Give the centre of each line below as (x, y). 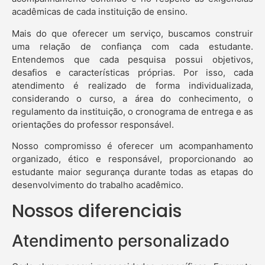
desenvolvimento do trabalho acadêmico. (98, 185)
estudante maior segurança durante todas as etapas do (132, 172)
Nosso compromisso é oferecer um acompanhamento (132, 146)
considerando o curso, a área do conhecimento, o (132, 98)
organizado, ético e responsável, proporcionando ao (132, 159)
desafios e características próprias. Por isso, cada (132, 72)
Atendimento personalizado (121, 240)
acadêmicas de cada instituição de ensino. (100, 12)
